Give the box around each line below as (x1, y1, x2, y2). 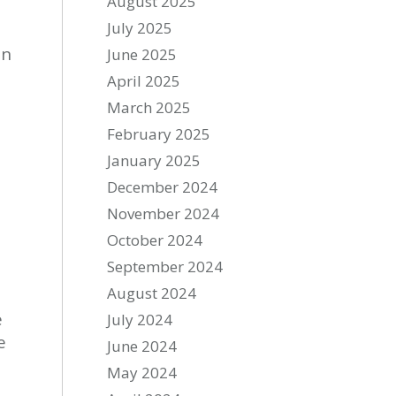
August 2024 (107, 283, 197, 303)
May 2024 (107, 362, 178, 383)
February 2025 (107, 124, 211, 144)
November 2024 (107, 203, 220, 224)
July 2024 (107, 309, 173, 330)
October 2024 (107, 230, 203, 250)
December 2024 (107, 177, 218, 197)
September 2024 (107, 256, 224, 277)
